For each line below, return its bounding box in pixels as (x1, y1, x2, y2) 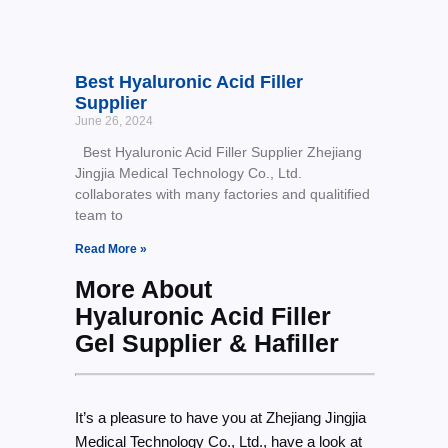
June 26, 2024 (74, 114, 153, 129)
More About (74, 275, 212, 304)
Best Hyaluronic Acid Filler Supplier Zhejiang (74, 144, 362, 161)
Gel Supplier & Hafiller (74, 329, 339, 358)
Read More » (74, 242, 147, 257)
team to (74, 207, 123, 224)
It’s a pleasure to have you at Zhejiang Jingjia (74, 409, 366, 427)
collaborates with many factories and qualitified (74, 186, 370, 203)
